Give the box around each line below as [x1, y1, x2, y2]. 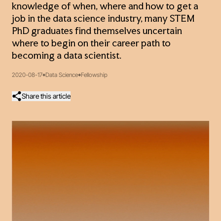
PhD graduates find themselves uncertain [12, 27, 182, 36]
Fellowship [81, 71, 108, 78]
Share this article [22, 91, 71, 100]
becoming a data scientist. [12, 52, 121, 61]
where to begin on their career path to [12, 39, 171, 48]
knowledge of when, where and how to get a [12, 2, 198, 11]
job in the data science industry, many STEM [12, 15, 195, 24]
